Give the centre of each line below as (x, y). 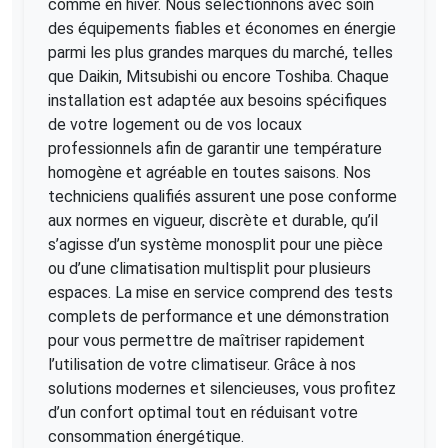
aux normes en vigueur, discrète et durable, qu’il (213, 221)
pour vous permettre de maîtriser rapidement (206, 341)
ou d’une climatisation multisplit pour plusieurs (209, 269)
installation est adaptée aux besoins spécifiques (217, 101)
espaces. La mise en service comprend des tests (220, 293)
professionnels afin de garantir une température (215, 149)
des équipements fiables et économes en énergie (222, 29)
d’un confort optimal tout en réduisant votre (203, 413)
